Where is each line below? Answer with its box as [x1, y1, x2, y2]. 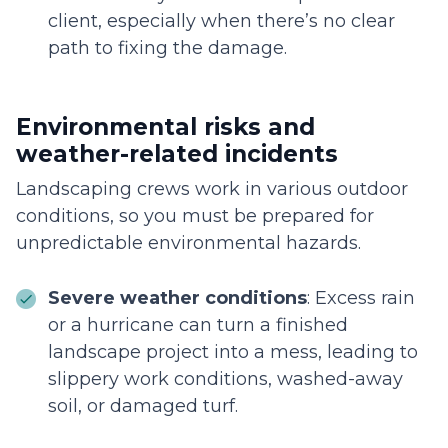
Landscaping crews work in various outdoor [16, 178, 408, 201]
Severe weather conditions [48, 287, 307, 310]
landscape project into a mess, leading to [48, 341, 418, 364]
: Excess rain [307, 287, 415, 310]
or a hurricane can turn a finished [48, 314, 348, 337]
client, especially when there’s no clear [48, 10, 395, 33]
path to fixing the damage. [48, 37, 297, 60]
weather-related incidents [16, 140, 338, 169]
